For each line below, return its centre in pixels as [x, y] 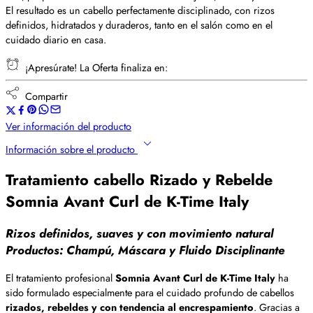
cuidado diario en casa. [56, 39]
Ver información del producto [68, 126]
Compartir [44, 96]
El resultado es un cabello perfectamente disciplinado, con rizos [140, 10]
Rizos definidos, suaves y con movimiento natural [139, 234]
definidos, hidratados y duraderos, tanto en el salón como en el [139, 25]
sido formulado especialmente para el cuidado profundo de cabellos [150, 293]
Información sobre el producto [72, 149]
